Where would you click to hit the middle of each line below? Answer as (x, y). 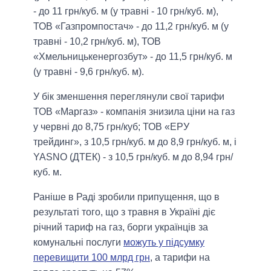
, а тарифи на (180, 257)
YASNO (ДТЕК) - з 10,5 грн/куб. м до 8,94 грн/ (133, 157)
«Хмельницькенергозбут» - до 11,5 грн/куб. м (133, 56)
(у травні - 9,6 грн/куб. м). (89, 71)
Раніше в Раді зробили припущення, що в (126, 197)
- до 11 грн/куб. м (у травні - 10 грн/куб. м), (126, 11)
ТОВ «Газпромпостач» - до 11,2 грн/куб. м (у (131, 26)
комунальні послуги (78, 242)
